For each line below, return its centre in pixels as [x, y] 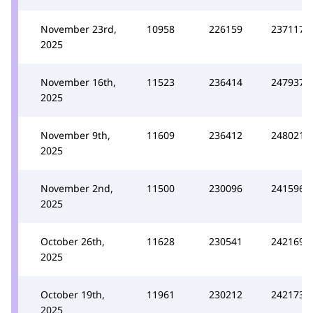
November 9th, [75, 135]
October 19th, [73, 294]
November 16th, [78, 82]
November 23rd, [79, 29]
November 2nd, [77, 188]
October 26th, [73, 241]
